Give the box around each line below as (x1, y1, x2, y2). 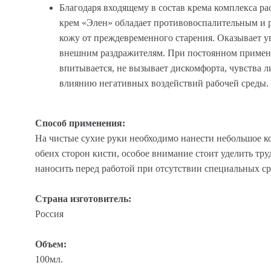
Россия (35, 208, 64, 219)
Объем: (35, 238, 67, 249)
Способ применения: (35, 117, 125, 128)
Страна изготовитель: (35, 193, 131, 204)
